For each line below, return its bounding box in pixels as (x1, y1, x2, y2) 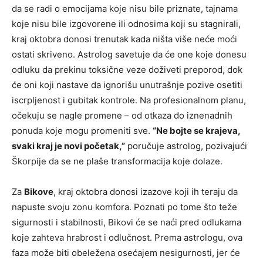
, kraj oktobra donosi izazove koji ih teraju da (53, 186, 238, 197)
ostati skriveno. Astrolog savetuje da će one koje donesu (12, 48, 247, 60)
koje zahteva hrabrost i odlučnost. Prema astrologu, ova (12, 231, 242, 243)
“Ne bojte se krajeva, (153, 124, 240, 136)
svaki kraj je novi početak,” (12, 140, 125, 151)
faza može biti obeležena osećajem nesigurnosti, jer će (12, 247, 240, 258)
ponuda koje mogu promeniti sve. (12, 124, 153, 136)
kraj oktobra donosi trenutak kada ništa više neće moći (12, 33, 237, 45)
